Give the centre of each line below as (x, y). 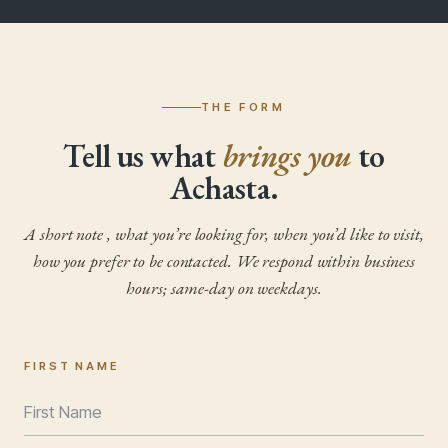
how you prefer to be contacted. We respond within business (224, 261)
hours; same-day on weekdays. (224, 288)
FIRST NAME (72, 366)
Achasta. (224, 188)
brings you (286, 156)
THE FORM (243, 107)
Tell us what (142, 156)
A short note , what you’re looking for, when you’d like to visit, (224, 234)
